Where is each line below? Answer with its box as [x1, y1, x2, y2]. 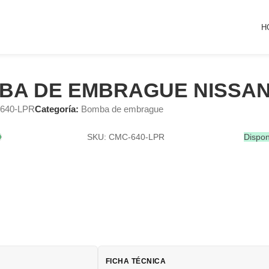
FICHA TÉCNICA [106, 256, 166, 265]
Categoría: [34, 104, 79, 114]
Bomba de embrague [80, 104, 163, 114]
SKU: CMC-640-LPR [86, 132, 165, 142]
